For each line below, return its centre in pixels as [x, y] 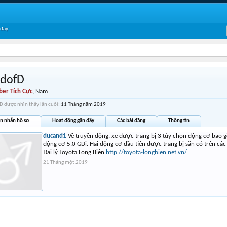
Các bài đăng [131, 121]
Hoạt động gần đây [73, 121]
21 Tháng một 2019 [65, 162]
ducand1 [55, 136]
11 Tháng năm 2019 [83, 105]
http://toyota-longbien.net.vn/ [146, 152]
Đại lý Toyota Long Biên [74, 152]
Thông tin [179, 121]
